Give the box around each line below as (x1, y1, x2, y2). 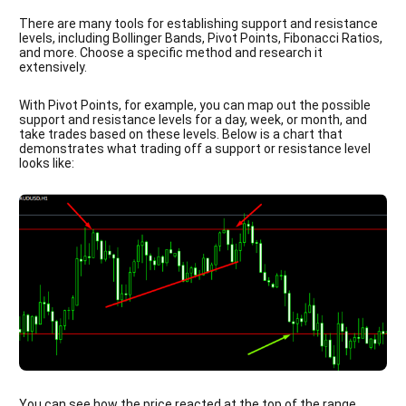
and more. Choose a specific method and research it (19, 44, 323, 60)
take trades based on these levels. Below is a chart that (19, 126, 343, 141)
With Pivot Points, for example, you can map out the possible (19, 97, 371, 112)
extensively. (19, 59, 87, 74)
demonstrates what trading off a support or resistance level (19, 140, 371, 156)
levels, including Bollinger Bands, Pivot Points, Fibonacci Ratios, (19, 30, 382, 45)
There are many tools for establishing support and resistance (19, 15, 378, 31)
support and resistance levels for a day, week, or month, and (19, 111, 367, 127)
